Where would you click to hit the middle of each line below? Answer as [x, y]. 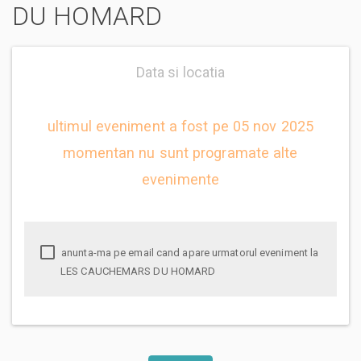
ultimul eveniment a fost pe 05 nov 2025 [180, 126]
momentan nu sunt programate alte [180, 152]
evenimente [180, 179]
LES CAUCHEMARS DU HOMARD [138, 271]
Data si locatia [180, 72]
